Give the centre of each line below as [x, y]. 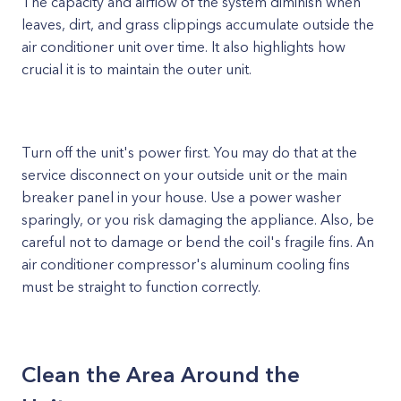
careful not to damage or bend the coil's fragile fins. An [198, 242]
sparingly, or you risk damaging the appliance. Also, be [198, 219]
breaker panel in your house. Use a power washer [181, 197]
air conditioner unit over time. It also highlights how [183, 47]
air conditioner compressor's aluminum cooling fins [186, 264]
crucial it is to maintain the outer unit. [137, 69]
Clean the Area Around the [161, 375]
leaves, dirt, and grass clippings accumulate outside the [198, 24]
